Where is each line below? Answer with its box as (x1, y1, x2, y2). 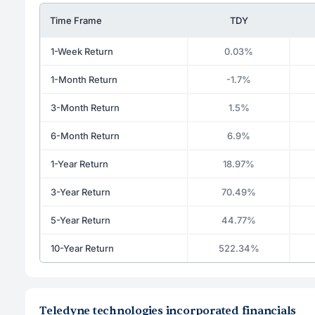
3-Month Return (51, 101, 120, 113)
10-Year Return (51, 242, 114, 254)
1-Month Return (51, 73, 117, 85)
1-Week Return (51, 45, 113, 57)
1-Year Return (51, 157, 108, 169)
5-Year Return (51, 214, 110, 226)
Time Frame (50, 14, 102, 26)
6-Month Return (51, 129, 120, 141)
